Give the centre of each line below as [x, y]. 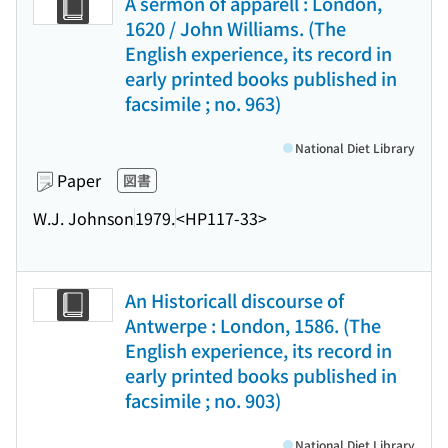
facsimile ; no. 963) [203, 103]
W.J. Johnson [83, 217]
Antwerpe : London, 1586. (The [253, 325]
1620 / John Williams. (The [235, 28]
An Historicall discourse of [234, 300]
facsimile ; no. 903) [203, 400]
